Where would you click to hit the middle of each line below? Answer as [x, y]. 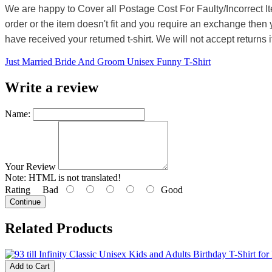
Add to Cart [30, 266]
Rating [18, 190]
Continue [25, 202]
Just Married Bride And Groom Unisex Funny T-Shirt [108, 62]
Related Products [59, 228]
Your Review [30, 167]
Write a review [52, 88]
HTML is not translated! [73, 178]
